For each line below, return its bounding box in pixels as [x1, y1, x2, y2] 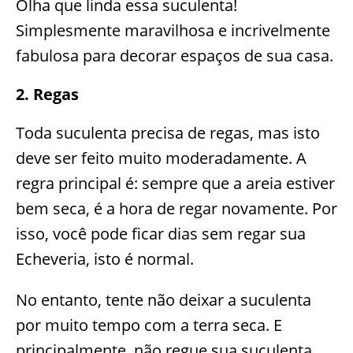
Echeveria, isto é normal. [16, 248, 194, 270]
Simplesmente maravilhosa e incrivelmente [16, 20, 330, 42]
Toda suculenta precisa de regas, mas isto [16, 122, 320, 144]
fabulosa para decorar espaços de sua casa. [16, 45, 333, 67]
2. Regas [16, 84, 79, 106]
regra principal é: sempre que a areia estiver [16, 173, 335, 195]
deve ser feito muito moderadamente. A [16, 147, 307, 169]
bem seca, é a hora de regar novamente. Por [16, 198, 337, 220]
